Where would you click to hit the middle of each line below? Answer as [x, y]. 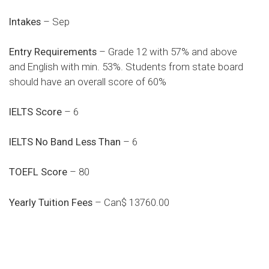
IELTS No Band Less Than [65, 142]
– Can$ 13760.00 [131, 202]
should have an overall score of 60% [88, 81]
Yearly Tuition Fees [51, 202]
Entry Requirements [53, 51]
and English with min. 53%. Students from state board [126, 66]
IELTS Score [35, 111]
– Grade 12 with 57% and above [167, 51]
